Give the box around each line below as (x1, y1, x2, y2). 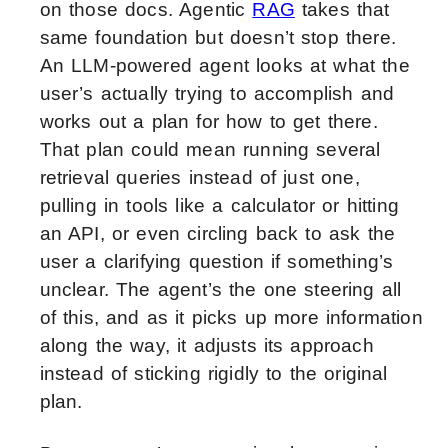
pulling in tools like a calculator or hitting (39, 195, 399, 217)
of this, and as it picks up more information (39, 307, 423, 329)
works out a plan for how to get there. (39, 111, 378, 133)
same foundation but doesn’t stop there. (39, 27, 396, 49)
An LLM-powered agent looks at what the (39, 55, 410, 77)
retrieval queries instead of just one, (39, 167, 360, 189)
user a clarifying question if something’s (39, 251, 394, 273)
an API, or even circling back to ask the (39, 223, 396, 245)
